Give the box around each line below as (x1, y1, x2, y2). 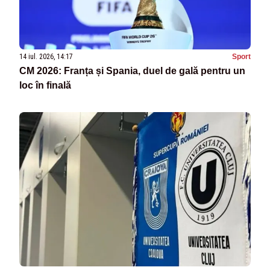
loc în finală (19, 80, 71, 90)
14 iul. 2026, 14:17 (19, 52, 73, 61)
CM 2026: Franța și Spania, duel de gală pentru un (19, 65, 245, 76)
